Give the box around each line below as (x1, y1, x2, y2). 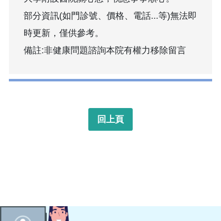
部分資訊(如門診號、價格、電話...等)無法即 (24, 11, 197, 21)
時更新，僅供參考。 (24, 28, 104, 38)
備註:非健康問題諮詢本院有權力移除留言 (24, 45, 186, 56)
